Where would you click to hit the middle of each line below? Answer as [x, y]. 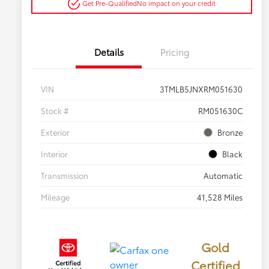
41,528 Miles [220, 197]
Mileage [55, 197]
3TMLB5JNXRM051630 [201, 89]
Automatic [223, 176]
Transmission [65, 176]
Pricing [175, 52]
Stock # [55, 111]
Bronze [230, 132]
